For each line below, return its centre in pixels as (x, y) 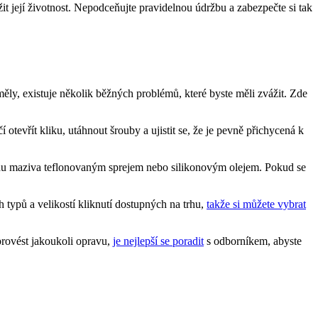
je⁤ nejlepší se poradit (158, 241)
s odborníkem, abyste (253, 241)
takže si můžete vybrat (256, 204)
